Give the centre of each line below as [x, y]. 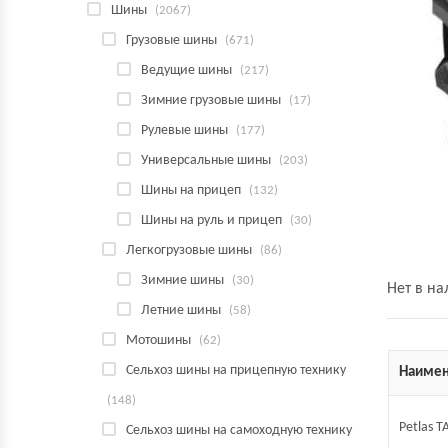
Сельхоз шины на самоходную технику [239, 430]
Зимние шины [182, 280]
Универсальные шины [206, 160]
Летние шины [181, 310]
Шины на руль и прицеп [211, 220]
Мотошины [158, 340]
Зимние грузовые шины [211, 100]
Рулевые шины [184, 130]
